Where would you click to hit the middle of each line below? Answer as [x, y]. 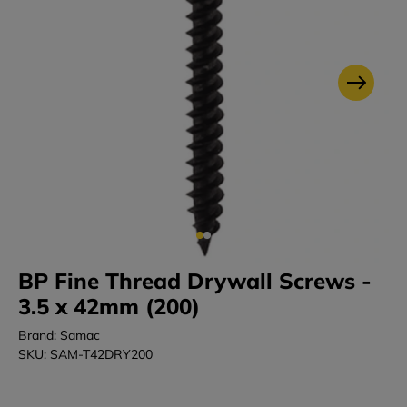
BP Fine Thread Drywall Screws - [195, 281]
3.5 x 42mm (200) [109, 307]
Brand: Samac [59, 336]
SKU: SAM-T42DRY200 [85, 355]
